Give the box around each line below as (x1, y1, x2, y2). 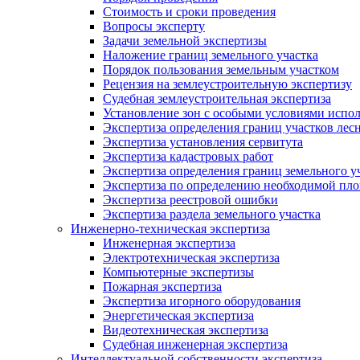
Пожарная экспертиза (103, 280, 222, 294)
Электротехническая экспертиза (103, 251, 280, 265)
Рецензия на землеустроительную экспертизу (103, 77, 352, 92)
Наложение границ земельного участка (103, 48, 318, 63)
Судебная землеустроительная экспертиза (103, 92, 331, 106)
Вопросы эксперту (103, 19, 205, 34)
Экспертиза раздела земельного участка (103, 207, 321, 222)
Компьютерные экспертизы (103, 265, 254, 280)
